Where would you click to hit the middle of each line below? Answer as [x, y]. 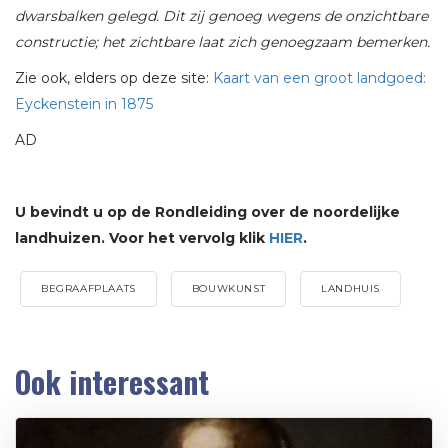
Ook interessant [112, 382]
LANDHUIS [351, 289]
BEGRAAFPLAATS [88, 289]
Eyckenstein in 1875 [84, 104]
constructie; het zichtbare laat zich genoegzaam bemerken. [222, 42]
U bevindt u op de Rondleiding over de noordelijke [207, 212]
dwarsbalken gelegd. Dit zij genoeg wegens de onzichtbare [221, 16]
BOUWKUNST [228, 289]
